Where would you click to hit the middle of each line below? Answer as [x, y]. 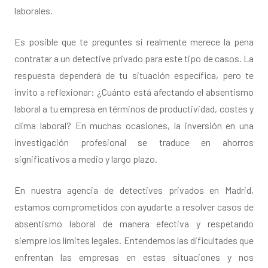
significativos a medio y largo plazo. [86, 159]
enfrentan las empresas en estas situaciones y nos [134, 257]
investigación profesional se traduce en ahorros [134, 142]
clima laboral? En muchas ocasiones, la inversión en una [134, 126]
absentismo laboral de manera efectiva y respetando [134, 224]
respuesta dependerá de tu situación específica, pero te [134, 75]
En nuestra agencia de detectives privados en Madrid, [134, 190]
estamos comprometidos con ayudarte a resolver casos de [134, 207]
